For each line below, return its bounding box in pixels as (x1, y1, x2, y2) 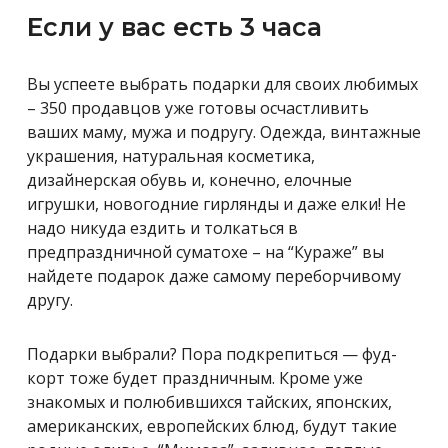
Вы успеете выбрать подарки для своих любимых (27, 72, 418, 95)
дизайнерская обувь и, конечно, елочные (27, 168, 352, 191)
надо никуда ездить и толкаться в (27, 216, 298, 239)
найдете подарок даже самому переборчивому (27, 264, 401, 287)
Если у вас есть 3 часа (27, 11, 322, 42)
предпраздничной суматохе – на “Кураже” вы (27, 240, 384, 263)
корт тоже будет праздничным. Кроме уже (27, 366, 363, 389)
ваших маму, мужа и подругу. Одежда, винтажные (27, 120, 421, 143)
